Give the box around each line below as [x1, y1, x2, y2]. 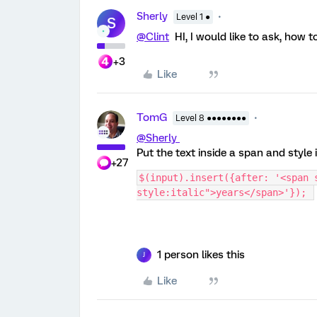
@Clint [137, 30, 169, 43]
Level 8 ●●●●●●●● [175, 113, 246, 123]
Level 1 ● [176, 11, 210, 22]
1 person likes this [157, 248, 245, 261]
